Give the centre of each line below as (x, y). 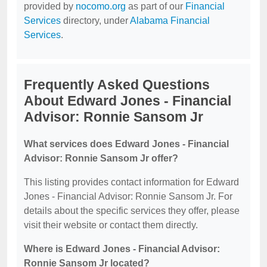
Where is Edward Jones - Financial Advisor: (122, 249)
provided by (50, 6)
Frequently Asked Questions (117, 85)
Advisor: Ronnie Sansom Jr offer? (101, 158)
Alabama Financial (170, 21)
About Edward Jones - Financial (128, 101)
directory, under (95, 21)
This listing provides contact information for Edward (131, 182)
